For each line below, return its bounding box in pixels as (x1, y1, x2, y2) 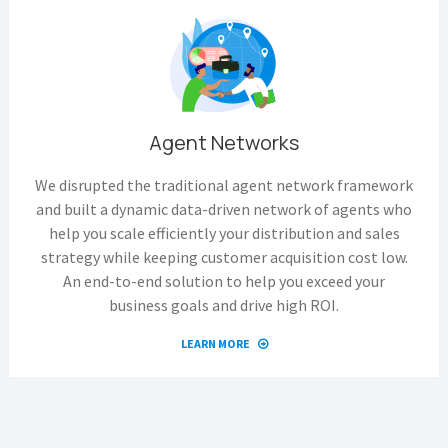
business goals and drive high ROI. (109, 294, 339, 315)
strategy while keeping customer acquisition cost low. (40, 246, 408, 267)
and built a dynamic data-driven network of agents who (36, 198, 412, 219)
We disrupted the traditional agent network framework (35, 174, 413, 195)
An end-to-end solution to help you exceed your (63, 270, 385, 291)
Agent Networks (149, 128, 299, 156)
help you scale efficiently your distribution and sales (48, 222, 400, 243)
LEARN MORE (180, 335, 252, 351)
